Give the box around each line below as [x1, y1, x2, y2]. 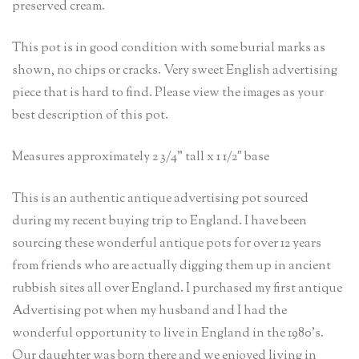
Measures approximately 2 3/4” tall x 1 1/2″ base [12, 147, 269, 167]
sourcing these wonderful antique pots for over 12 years [12, 234, 321, 253]
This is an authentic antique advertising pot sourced [12, 189, 309, 208]
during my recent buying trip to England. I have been [12, 212, 307, 231]
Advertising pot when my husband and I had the [12, 301, 287, 321]
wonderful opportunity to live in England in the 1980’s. [12, 324, 324, 343]
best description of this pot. [12, 106, 168, 125]
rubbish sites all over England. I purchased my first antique [12, 279, 342, 298]
